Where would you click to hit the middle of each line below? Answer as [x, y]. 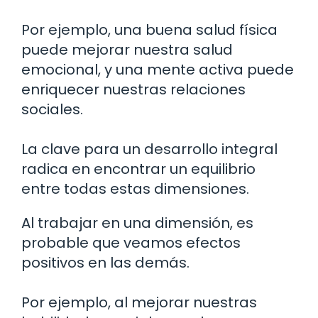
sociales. [52, 110]
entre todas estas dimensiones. [135, 189]
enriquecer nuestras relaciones [133, 90]
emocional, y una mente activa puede [158, 70]
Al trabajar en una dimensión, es [137, 223]
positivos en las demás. [105, 263]
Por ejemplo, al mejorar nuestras [139, 303]
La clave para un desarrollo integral [149, 149]
